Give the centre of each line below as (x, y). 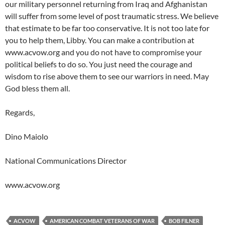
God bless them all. (37, 88)
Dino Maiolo (27, 137)
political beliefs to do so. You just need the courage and (99, 64)
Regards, (20, 113)
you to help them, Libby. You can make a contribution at (100, 40)
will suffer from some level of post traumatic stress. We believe (112, 16)
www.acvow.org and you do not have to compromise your (103, 52)
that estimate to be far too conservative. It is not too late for (107, 28)
